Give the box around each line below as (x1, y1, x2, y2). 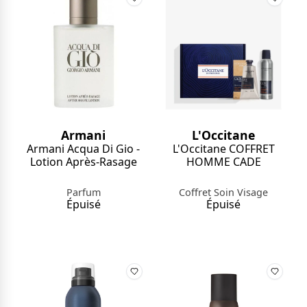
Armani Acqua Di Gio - (27, 141, 140, 157)
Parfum (66, 186, 101, 199)
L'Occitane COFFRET (172, 141, 275, 157)
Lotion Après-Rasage (29, 154, 137, 170)
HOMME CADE (186, 154, 261, 170)
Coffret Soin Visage (179, 186, 269, 199)
